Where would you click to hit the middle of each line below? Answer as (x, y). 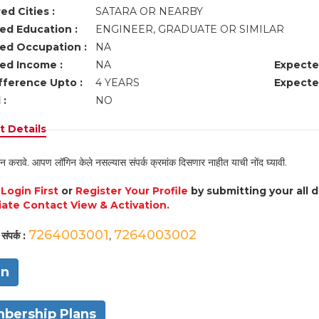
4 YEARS (117, 83)
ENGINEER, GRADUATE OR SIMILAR (191, 29)
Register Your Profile (131, 191)
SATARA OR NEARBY (150, 11)
